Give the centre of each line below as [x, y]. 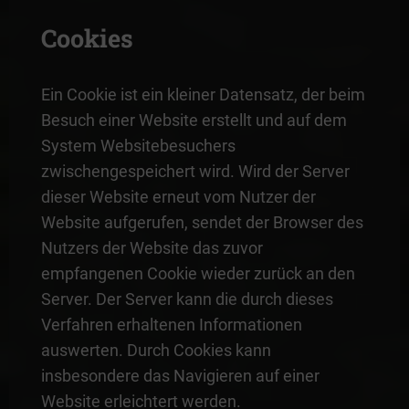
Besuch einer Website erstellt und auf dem [194, 120]
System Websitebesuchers [138, 145]
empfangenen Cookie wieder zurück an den [198, 273]
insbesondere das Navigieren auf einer [180, 375]
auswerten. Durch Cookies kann [156, 350]
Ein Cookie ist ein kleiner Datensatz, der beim [203, 94]
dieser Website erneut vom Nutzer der [178, 196]
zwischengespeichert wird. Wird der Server [195, 171]
